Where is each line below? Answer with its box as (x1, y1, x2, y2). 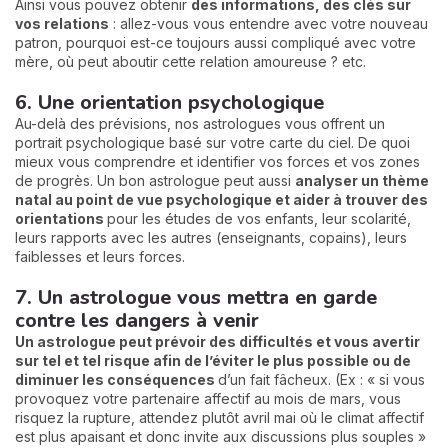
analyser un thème (295, 172, 429, 189)
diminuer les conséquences (15, 371, 218, 388)
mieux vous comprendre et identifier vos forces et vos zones (15, 153, 420, 170)
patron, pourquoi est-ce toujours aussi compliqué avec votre (15, 34, 416, 51)
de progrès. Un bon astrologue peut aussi (15, 172, 295, 189)
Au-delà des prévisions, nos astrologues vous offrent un (15, 115, 385, 132)
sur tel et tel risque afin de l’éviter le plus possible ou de (15, 352, 411, 369)
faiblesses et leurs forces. (15, 248, 185, 265)
